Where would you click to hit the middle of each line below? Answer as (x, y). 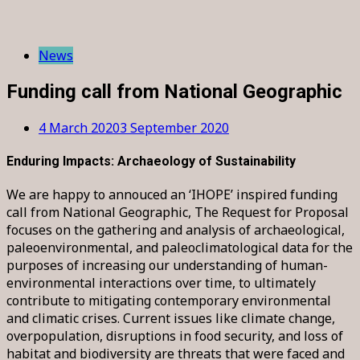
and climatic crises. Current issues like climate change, (171, 319)
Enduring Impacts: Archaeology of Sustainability (151, 161)
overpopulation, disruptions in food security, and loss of (175, 336)
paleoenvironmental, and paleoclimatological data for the (180, 248)
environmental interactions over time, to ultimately (161, 283)
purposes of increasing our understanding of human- (167, 266)
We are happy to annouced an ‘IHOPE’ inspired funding (172, 195)
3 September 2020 (174, 127)
